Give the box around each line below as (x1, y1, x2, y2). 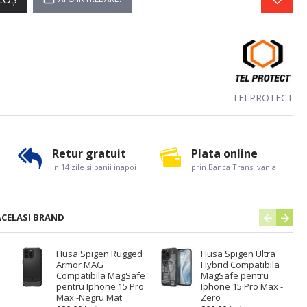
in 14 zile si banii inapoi (51, 161, 136, 172)
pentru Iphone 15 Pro (56, 280, 144, 293)
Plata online (191, 145, 258, 161)
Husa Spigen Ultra (200, 247, 275, 260)
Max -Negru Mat (56, 291, 122, 304)
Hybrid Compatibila (200, 258, 280, 271)
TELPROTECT (232, 91, 293, 104)
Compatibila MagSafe (56, 269, 145, 282)
